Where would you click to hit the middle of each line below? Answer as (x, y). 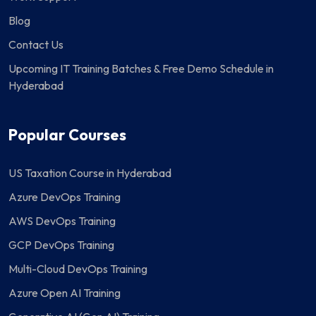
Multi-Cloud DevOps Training (78, 269)
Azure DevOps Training (65, 197)
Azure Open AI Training (65, 293)
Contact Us (36, 45)
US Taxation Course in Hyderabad (90, 173)
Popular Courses (67, 135)
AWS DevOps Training (62, 221)
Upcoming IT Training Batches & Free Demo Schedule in (141, 69)
